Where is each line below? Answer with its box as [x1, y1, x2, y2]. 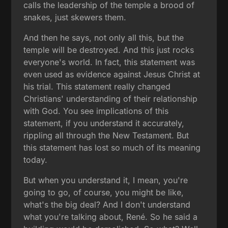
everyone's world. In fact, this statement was [23, 56, 195, 67]
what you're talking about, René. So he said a [23, 211, 198, 222]
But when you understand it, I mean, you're [23, 175, 188, 185]
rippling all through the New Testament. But [23, 130, 189, 140]
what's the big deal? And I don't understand [23, 199, 191, 210]
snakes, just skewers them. [23, 12, 127, 22]
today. [23, 154, 48, 165]
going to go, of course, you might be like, [23, 187, 184, 197]
